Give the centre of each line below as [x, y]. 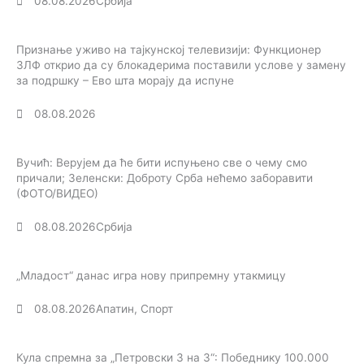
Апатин [115, 309]
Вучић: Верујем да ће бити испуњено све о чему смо [162, 163]
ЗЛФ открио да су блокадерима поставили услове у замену [181, 65]
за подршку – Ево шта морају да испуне [125, 81]
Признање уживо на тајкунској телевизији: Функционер [169, 50]
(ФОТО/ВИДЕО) [57, 194]
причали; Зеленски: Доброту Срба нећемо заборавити [165, 178]
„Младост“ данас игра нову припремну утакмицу [151, 276]
